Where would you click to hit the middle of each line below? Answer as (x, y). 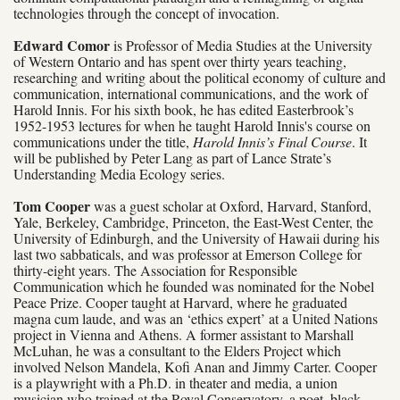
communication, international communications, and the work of (191, 93)
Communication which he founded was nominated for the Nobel (194, 286)
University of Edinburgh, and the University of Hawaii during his (196, 237)
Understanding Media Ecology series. (119, 173)
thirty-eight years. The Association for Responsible (155, 270)
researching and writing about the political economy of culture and (200, 77)
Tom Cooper (52, 205)
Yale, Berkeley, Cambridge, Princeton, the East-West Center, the (193, 221)
